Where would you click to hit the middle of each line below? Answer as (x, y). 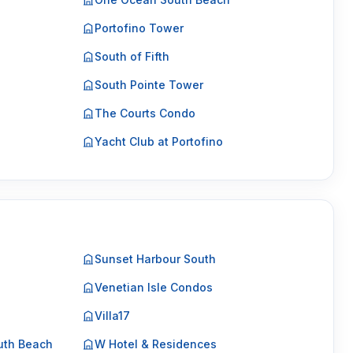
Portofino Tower (139, 28)
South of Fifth (132, 56)
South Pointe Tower (149, 85)
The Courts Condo (145, 113)
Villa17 (112, 316)
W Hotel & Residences (155, 344)
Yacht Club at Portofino (158, 141)
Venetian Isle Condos (153, 287)
